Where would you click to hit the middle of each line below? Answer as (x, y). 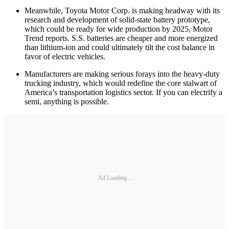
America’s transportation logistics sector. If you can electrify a (123, 92)
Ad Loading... (114, 178)
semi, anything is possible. (67, 101)
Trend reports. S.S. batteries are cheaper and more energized (121, 38)
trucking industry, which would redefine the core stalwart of (121, 83)
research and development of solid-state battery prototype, (117, 19)
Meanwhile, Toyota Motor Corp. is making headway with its (122, 10)
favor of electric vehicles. (65, 56)
